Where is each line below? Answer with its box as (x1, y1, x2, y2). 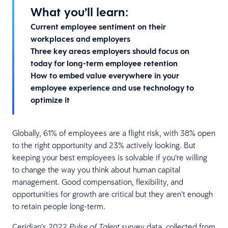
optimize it (31, 94, 70, 105)
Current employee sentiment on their (31, 21, 166, 32)
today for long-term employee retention (31, 58, 178, 69)
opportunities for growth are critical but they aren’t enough (12, 188, 213, 199)
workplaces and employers (31, 33, 130, 44)
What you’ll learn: (31, 3, 129, 20)
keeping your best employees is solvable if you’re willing (12, 152, 207, 162)
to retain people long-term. (12, 201, 105, 211)
